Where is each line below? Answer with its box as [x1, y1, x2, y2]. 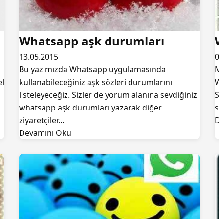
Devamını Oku [19, 128, 71, 138]
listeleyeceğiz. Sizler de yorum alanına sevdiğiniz [19, 89, 197, 100]
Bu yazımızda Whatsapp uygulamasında [19, 64, 166, 75]
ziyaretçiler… [19, 115, 65, 126]
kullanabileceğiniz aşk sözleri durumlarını [19, 77, 172, 88]
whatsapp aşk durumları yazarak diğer [19, 102, 162, 113]
